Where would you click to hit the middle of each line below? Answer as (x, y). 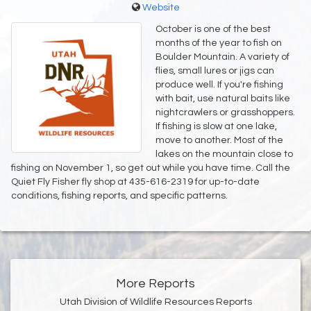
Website (161, 8)
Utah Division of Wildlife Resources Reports (155, 302)
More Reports (155, 284)
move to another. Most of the (219, 141)
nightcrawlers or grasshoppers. (225, 113)
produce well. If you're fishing (219, 85)
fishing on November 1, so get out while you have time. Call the (151, 168)
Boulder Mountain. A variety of (222, 57)
